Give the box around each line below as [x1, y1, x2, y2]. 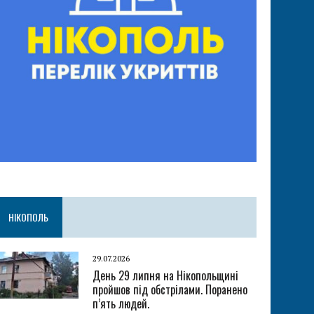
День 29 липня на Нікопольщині [93, 267, 239, 285]
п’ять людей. [93, 295, 150, 313]
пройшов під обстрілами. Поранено [93, 281, 248, 299]
